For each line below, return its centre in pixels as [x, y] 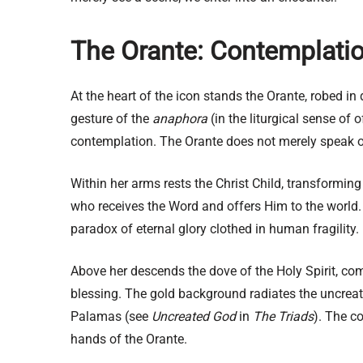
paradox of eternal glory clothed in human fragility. [215, 228]
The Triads [283, 316]
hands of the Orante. [129, 339]
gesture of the [111, 118]
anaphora [180, 118]
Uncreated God [195, 316]
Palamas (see [111, 316]
